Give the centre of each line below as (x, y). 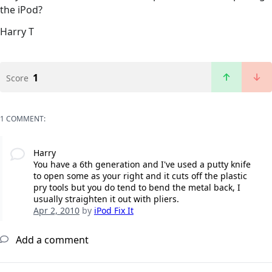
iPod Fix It (114, 211)
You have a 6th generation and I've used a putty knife (142, 165)
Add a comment (51, 240)
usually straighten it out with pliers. (106, 199)
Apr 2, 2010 (56, 211)
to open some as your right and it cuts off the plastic (140, 176)
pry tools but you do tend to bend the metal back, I (137, 188)
